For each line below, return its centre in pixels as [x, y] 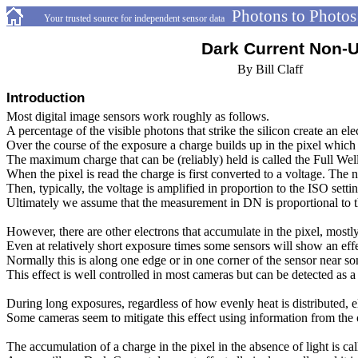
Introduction [46, 97]
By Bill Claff [270, 69]
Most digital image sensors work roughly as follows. [138, 116]
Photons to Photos [294, 16]
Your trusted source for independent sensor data [134, 18]
